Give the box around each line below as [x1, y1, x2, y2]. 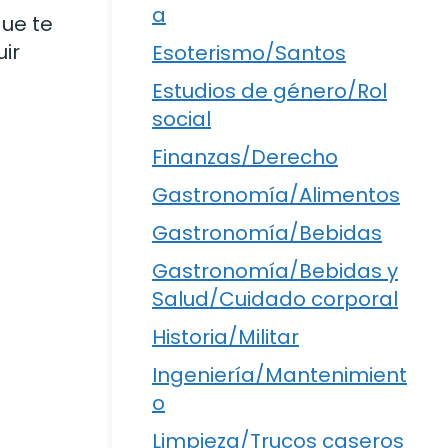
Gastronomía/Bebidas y [152, 256, 398, 285]
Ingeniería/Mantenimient [152, 360, 407, 389]
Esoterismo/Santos [152, 38, 346, 67]
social [152, 104, 211, 133]
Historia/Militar [152, 322, 299, 351]
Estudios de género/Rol [152, 76, 387, 105]
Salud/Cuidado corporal [152, 284, 398, 313]
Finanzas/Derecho [152, 142, 338, 171]
